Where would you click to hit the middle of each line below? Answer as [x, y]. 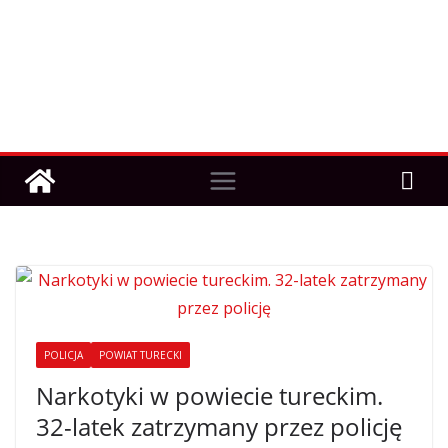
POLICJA [63, 355]
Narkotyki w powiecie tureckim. [209, 395]
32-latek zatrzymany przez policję [219, 426]
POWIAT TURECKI [140, 355]
